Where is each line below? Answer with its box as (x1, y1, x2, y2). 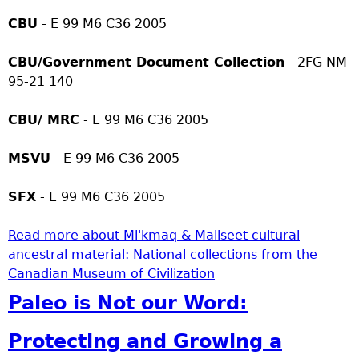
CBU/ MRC (8, 111, 79, 127)
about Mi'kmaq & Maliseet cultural (79, 227, 300, 243)
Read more (8, 227, 79, 243)
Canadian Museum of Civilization (8, 265, 215, 281)
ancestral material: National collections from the (8, 246, 317, 262)
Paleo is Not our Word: (8, 291, 248, 314)
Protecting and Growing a (8, 329, 282, 353)
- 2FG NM (284, 54, 347, 70)
